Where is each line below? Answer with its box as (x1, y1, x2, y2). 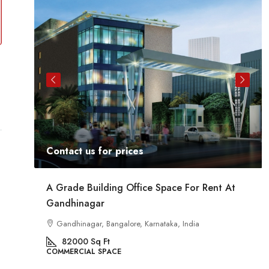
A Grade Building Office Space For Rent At (46, 180, 235, 195)
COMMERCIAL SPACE (46, 246, 121, 257)
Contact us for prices (46, 144, 144, 158)
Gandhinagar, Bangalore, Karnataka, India (56, 217, 199, 229)
